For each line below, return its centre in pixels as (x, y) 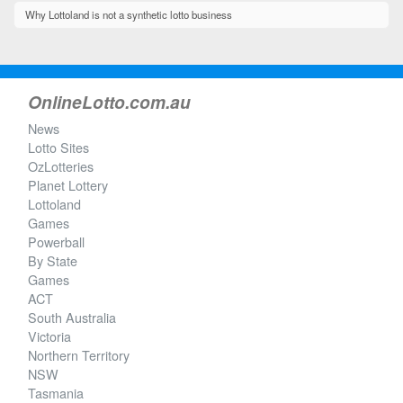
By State (53, 260)
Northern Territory (79, 355)
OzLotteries (61, 166)
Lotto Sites (58, 147)
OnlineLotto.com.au (109, 102)
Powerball (56, 242)
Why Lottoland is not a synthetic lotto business (129, 14)
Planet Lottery (68, 185)
